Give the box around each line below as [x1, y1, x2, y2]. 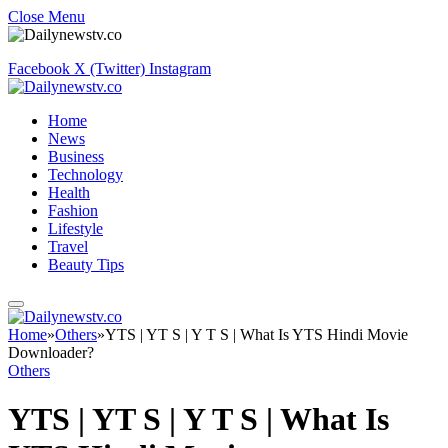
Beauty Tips [48, 256, 124, 273]
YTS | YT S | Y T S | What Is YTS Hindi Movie [105, 326, 408, 343]
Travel [48, 238, 88, 255]
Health [48, 184, 90, 201]
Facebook [8, 60, 70, 77]
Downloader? [8, 344, 94, 361]
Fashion [48, 202, 98, 219]
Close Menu [8, 8, 85, 25]
